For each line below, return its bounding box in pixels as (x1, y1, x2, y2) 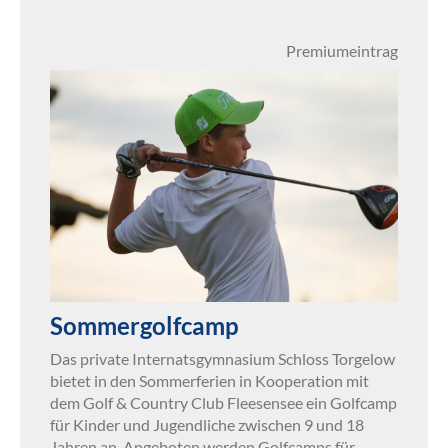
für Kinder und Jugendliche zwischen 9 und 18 (50, 414, 364, 434)
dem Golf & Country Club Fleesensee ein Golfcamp (50, 392, 397, 412)
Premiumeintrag (286, 40, 398, 60)
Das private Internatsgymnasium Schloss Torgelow (50, 348, 395, 368)
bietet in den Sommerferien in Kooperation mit (50, 370, 369, 390)
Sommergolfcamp (50, 310, 239, 340)
